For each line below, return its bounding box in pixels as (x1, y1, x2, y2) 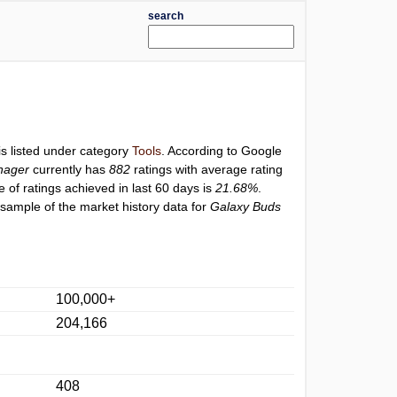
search (147, 10, 183, 22)
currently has (29, 162, 110, 176)
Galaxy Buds (210, 199, 282, 214)
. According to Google (161, 144, 283, 158)
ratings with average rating (130, 162, 284, 176)
